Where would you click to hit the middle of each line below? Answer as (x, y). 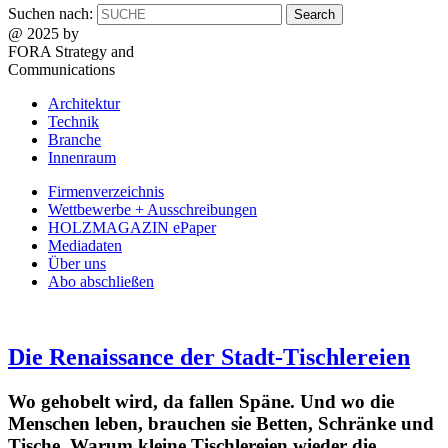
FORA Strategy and (71, 51)
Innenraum (82, 157)
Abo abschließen (101, 281)
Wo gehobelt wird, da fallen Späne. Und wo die (201, 402)
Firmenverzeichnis (106, 191)
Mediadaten (85, 245)
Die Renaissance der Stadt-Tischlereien (209, 357)
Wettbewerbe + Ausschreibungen (152, 209)
